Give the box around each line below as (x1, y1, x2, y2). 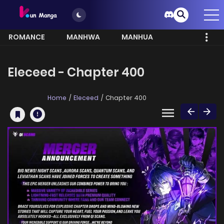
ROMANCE (8, 32, 45, 42)
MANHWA (66, 32, 100, 42)
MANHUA (121, 32, 153, 42)
